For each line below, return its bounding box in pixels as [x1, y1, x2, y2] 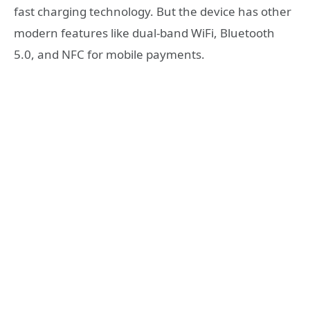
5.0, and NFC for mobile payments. [14, 46, 205, 62]
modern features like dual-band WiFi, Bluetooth [14, 24, 275, 41]
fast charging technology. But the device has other [14, 3, 291, 19]
